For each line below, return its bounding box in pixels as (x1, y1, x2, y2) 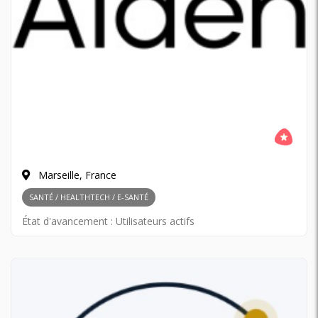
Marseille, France (35, 168, 116, 182)
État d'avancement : (22, 214, 116, 228)
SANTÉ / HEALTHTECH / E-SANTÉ (29, 192, 148, 202)
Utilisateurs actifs (116, 214, 194, 228)
